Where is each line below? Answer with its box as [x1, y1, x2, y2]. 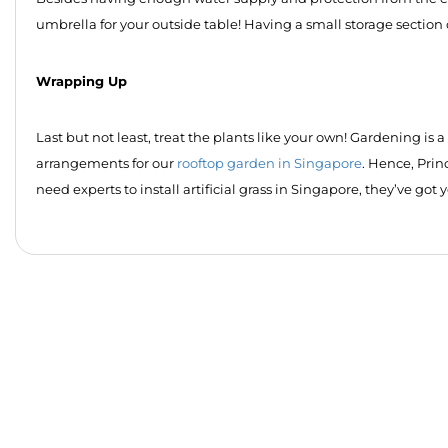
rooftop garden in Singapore [177, 154, 362, 174]
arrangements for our [36, 154, 177, 174]
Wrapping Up [36, 71, 127, 92]
